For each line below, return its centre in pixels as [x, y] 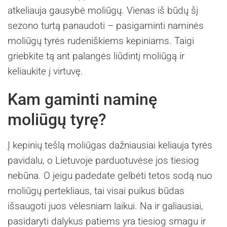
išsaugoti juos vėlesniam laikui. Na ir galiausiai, [105, 206]
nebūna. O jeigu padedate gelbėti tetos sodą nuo [110, 175]
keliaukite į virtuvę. [45, 71]
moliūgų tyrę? [57, 119]
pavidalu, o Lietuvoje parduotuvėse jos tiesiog [103, 160]
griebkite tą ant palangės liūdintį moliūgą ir [96, 56]
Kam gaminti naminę [82, 99]
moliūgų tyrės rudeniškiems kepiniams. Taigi [101, 41]
